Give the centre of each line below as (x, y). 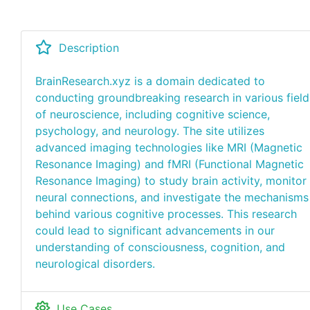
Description (89, 48)
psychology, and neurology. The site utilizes (150, 131)
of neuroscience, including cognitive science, (153, 114)
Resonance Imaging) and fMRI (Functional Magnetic (170, 164)
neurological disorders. (95, 264)
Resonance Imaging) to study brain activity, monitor (171, 181)
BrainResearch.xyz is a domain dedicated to (150, 81)
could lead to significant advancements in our (155, 230)
